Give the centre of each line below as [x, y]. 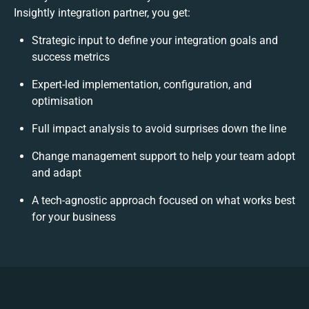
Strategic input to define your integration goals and [155, 40]
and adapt [57, 172]
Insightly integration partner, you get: [102, 12]
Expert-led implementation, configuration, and [142, 84]
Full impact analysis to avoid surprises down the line [159, 128]
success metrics [71, 57]
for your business [74, 217]
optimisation [62, 101]
